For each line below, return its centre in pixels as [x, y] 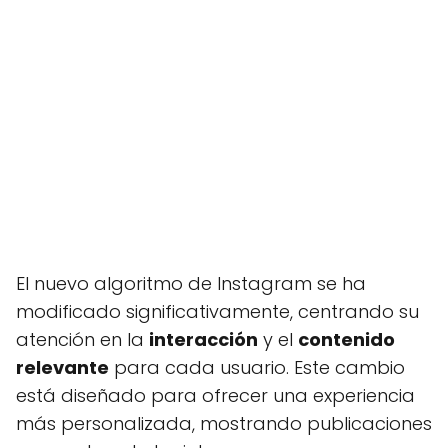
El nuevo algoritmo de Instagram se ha [191, 283]
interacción [203, 339]
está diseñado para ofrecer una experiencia [215, 395]
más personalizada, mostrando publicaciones [224, 423]
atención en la [82, 339]
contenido [346, 339]
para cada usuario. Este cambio [257, 367]
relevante [62, 367]
